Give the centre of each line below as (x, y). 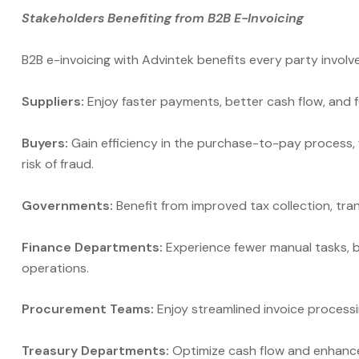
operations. (55, 268)
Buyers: (45, 143)
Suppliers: (54, 101)
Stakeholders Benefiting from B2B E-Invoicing (163, 18)
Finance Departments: (92, 247)
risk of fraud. (58, 163)
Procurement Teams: (88, 309)
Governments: (67, 205)
